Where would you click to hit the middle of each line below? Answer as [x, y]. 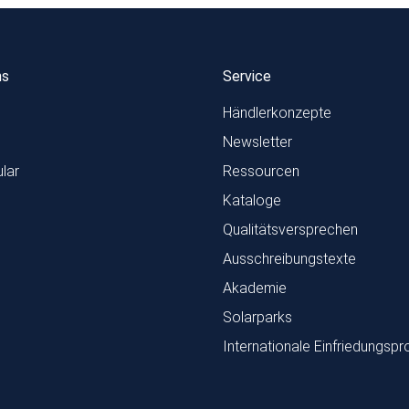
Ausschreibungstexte [289, 259]
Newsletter [257, 142]
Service [247, 76]
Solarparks [257, 317]
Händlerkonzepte [277, 113]
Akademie [255, 288]
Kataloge [252, 200]
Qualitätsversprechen [290, 230]
